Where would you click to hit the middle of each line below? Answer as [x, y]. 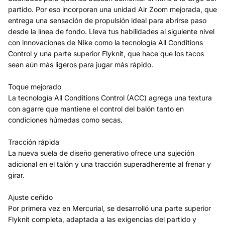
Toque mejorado [35, 87]
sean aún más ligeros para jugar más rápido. [81, 65]
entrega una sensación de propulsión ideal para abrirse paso [107, 20]
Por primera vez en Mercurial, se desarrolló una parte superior [109, 208]
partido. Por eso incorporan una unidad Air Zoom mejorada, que [113, 9]
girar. [16, 175]
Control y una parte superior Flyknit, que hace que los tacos [106, 53]
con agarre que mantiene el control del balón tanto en [96, 109]
